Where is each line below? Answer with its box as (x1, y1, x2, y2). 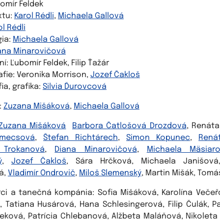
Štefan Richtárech (43, 134, 118, 142)
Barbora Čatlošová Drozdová (72, 122, 187, 130)
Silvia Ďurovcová (42, 82, 107, 91)
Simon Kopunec (126, 134, 191, 142)
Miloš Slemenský (79, 169, 141, 177)
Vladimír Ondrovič (7, 169, 75, 177)
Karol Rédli (14, 12, 54, 20)
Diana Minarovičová (55, 145, 137, 154)
